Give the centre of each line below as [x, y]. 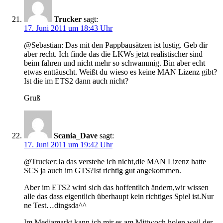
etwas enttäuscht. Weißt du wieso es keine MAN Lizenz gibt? [120, 72]
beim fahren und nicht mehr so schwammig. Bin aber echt [114, 63]
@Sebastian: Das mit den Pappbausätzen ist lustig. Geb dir [116, 45]
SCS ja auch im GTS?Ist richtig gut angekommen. [103, 171]
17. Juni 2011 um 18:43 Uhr [68, 28]
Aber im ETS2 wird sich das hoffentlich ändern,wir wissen [116, 188]
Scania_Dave [76, 136]
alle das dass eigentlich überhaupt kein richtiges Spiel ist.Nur [119, 197]
